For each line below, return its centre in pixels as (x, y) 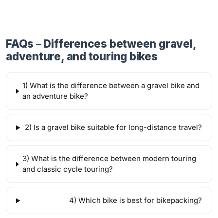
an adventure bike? (55, 96)
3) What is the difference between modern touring (109, 159)
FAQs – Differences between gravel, (101, 44)
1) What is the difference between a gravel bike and (111, 86)
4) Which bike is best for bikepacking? (136, 200)
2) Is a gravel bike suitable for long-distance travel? (113, 127)
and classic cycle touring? (67, 169)
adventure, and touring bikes (82, 56)
